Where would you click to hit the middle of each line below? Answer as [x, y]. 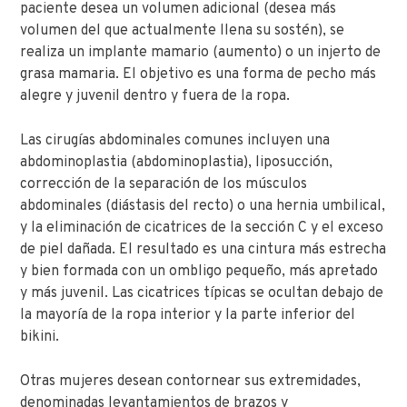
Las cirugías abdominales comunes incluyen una [175, 140]
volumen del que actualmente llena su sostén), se [183, 30]
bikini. [40, 337]
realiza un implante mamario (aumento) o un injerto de [201, 52]
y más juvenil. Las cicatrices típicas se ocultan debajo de [202, 293]
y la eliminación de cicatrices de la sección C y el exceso [202, 228]
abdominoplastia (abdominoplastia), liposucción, [177, 162]
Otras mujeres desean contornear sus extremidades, [191, 381]
